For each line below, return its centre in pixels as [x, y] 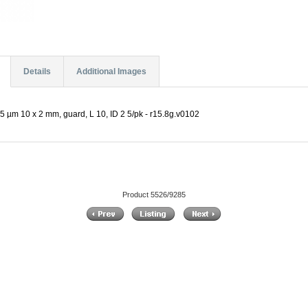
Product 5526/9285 [154, 194]
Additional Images [111, 72]
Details [37, 72]
